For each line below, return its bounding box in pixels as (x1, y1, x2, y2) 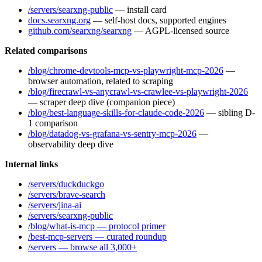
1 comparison (28, 118, 78, 128)
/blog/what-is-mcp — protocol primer (28, 220, 166, 231)
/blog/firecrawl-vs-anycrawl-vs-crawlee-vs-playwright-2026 (28, 86, 248, 96)
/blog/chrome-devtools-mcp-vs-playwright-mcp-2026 (28, 65, 223, 75)
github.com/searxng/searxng (28, 25, 132, 36)
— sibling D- (206, 107, 255, 118)
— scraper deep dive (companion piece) (28, 96, 175, 107)
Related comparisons (5, 45, 87, 56)
